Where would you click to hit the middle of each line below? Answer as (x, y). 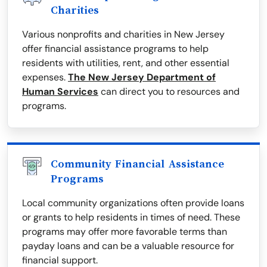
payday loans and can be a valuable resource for (128, 246)
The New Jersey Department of (142, 77)
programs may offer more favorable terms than (125, 232)
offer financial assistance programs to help (115, 49)
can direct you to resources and (169, 92)
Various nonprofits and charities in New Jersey (123, 35)
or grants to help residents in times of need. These (131, 218)
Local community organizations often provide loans (133, 203)
